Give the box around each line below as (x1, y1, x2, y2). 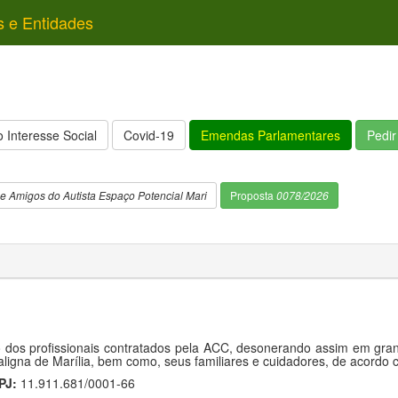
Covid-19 (123, 126, 174, 144)
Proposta (230, 187, 276, 203)
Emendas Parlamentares (201, 126, 340, 144)
